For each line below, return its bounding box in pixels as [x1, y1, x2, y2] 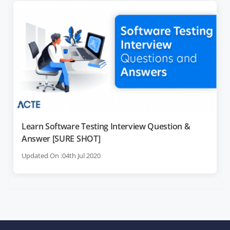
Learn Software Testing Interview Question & [22, 120, 190, 132]
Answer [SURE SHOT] [22, 132, 101, 144]
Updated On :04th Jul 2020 [22, 150, 101, 160]
